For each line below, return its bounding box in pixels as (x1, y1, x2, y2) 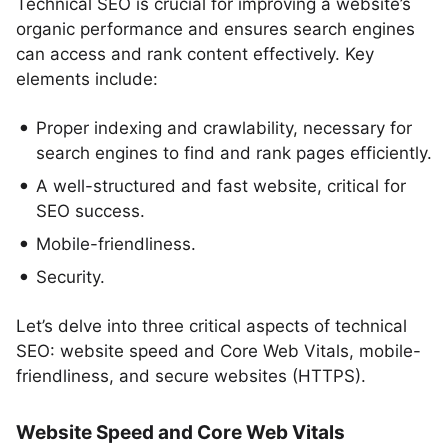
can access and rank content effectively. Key (16, 44, 374, 64)
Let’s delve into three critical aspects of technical (16, 316, 407, 336)
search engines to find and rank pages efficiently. (36, 143, 432, 163)
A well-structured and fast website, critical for (36, 176, 406, 196)
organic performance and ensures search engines (16, 19, 415, 39)
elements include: (16, 69, 158, 89)
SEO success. (36, 201, 145, 221)
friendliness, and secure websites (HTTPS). (16, 366, 366, 386)
